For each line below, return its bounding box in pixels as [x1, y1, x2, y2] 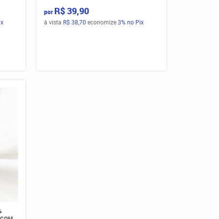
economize [86, 18, 118, 26]
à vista [44, 18, 63, 26]
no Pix [127, 18, 144, 26]
